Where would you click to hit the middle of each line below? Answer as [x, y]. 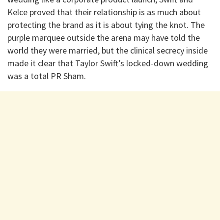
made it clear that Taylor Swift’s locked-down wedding [108, 63]
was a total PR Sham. [47, 76]
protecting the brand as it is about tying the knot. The [106, 25]
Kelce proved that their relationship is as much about [104, 12]
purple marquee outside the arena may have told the [104, 37]
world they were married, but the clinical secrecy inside [108, 50]
